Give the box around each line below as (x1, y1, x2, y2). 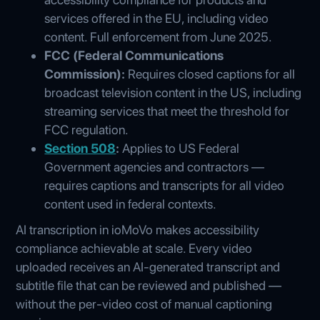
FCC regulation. (44, 121, 129, 137)
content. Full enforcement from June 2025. (44, 29, 273, 44)
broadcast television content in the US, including (44, 84, 302, 100)
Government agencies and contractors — (44, 159, 265, 174)
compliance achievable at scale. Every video (16, 240, 253, 256)
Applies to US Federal (122, 140, 240, 156)
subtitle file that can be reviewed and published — (16, 277, 282, 293)
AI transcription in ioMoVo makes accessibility (16, 221, 260, 237)
